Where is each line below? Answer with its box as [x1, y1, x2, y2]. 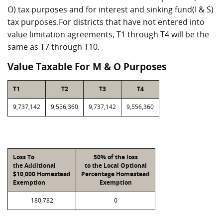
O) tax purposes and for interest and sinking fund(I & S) [7, 4, 214, 15]
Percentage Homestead [81, 170, 150, 178]
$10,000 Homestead [13, 170, 71, 178]
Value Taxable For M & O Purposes [7, 60, 166, 73]
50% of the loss [93, 153, 138, 161]
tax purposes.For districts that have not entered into [7, 16, 205, 27]
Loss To [13, 153, 34, 161]
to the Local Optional [84, 161, 147, 170]
